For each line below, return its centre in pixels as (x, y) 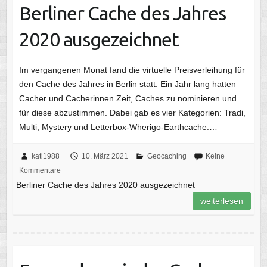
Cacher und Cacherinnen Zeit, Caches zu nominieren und (128, 98)
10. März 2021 (105, 156)
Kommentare (40, 170)
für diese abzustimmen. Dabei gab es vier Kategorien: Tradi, (132, 112)
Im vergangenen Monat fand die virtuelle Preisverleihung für (132, 69)
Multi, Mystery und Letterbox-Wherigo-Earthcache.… (118, 127)
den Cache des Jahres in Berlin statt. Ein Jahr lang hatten (127, 84)
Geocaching (167, 156)
